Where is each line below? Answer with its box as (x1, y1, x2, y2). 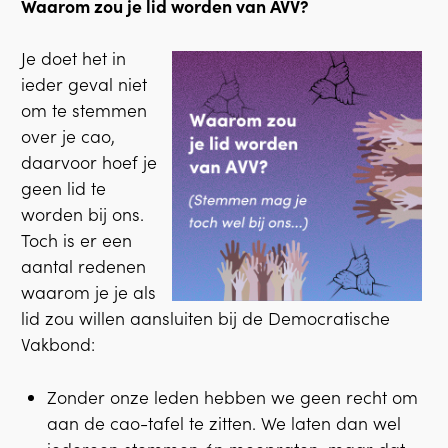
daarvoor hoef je (21, 151, 157, 175)
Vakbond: (21, 333, 95, 357)
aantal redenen (21, 255, 146, 279)
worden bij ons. (21, 203, 144, 227)
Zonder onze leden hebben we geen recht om (47, 385, 419, 409)
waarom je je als (21, 281, 156, 305)
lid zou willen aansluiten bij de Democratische (21, 307, 390, 331)
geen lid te (21, 177, 106, 201)
